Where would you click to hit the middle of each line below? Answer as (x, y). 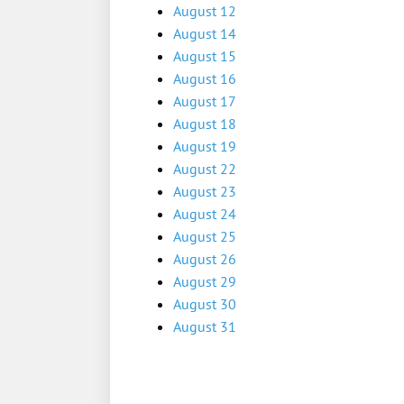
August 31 (205, 326)
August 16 (205, 78)
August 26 (205, 259)
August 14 (205, 33)
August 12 (205, 11)
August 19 (205, 146)
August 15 (205, 56)
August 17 (205, 101)
